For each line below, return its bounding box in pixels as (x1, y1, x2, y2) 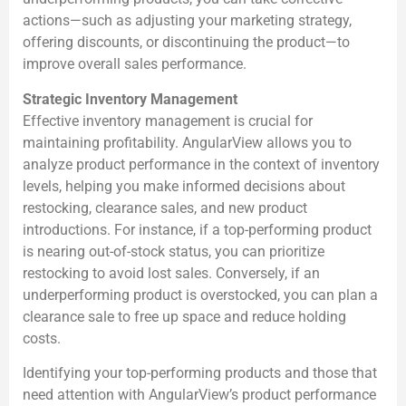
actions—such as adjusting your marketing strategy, (23, 12, 352, 30)
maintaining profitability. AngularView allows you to (23, 133, 352, 151)
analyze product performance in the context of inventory (23, 155, 380, 173)
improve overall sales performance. (23, 55, 246, 73)
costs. (23, 329, 61, 347)
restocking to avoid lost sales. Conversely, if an (23, 264, 320, 282)
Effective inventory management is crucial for (23, 111, 313, 130)
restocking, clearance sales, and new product (23, 198, 307, 217)
